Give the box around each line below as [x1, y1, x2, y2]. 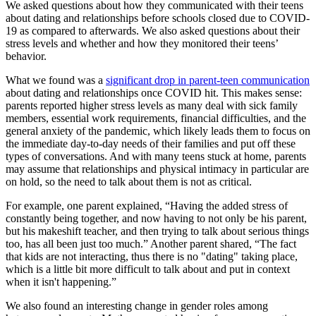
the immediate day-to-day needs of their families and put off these [6, 138, 296, 150]
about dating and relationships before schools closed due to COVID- [6, 12, 310, 25]
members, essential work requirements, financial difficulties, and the [6, 112, 306, 125]
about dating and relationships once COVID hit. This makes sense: [6, 87, 302, 99]
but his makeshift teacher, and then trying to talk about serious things [6, 225, 309, 238]
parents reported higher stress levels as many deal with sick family [6, 99, 298, 112]
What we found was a [6, 74, 106, 87]
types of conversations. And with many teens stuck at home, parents [6, 150, 306, 163]
